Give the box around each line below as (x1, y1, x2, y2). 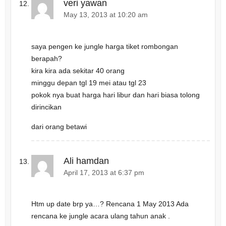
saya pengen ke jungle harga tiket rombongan (31, 42, 178, 50)
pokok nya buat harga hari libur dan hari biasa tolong (31, 90, 200, 99)
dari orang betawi (31, 122, 87, 131)
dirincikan (31, 102, 62, 111)
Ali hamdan (63, 155, 109, 166)
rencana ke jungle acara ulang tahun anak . (31, 212, 170, 220)
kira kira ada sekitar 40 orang (31, 66, 125, 75)
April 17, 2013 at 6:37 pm (63, 168, 144, 177)
